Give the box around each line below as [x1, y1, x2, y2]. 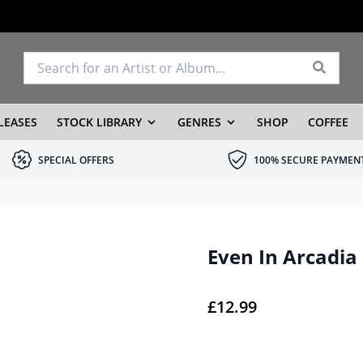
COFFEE [307, 114, 348, 130]
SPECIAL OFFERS [38, 153, 114, 167]
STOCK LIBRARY [56, 114, 142, 130]
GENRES [177, 114, 221, 130]
